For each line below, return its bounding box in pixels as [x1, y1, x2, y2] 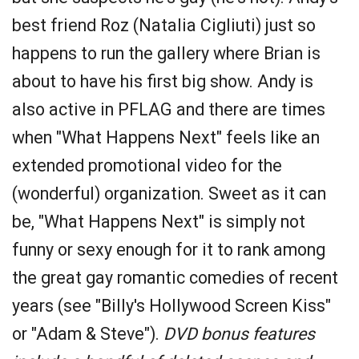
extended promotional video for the [12, 155, 282, 175]
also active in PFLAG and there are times [12, 99, 325, 119]
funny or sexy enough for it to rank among [12, 240, 325, 260]
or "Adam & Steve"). [12, 324, 163, 344]
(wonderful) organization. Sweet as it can [12, 184, 326, 204]
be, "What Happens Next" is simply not [12, 212, 305, 232]
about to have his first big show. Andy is [12, 71, 313, 91]
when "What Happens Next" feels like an [12, 127, 320, 147]
